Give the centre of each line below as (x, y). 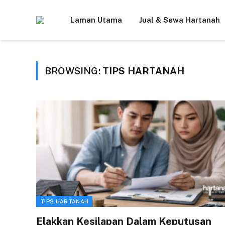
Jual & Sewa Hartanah (180, 20)
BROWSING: (74, 71)
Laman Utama (96, 20)
